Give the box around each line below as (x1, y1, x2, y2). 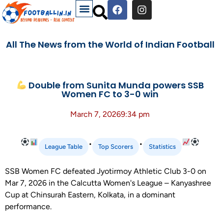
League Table (44, 143, 82, 151)
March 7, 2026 (70, 110, 121, 119)
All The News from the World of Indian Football (5, 38, 215, 51)
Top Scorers (98, 143, 133, 151)
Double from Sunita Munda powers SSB (26, 79, 204, 92)
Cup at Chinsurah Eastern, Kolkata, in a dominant (5, 190, 175, 200)
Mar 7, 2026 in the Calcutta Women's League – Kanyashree (5, 178, 211, 188)
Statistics (148, 143, 176, 151)
